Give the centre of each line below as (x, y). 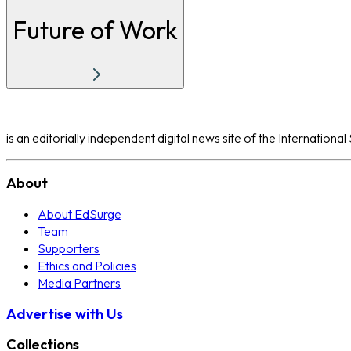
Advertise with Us (65, 314)
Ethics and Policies (87, 266)
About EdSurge (80, 214)
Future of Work (95, 29)
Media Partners (79, 283)
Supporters (69, 249)
